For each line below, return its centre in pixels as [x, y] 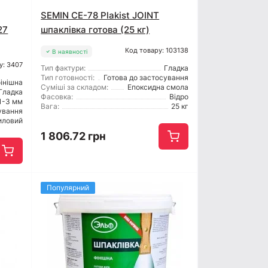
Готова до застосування [146, 78]
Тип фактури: [63, 68]
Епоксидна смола [158, 87]
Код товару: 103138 [156, 51]
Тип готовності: [68, 78]
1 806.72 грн [74, 136]
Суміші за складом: [75, 87]
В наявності [69, 52]
